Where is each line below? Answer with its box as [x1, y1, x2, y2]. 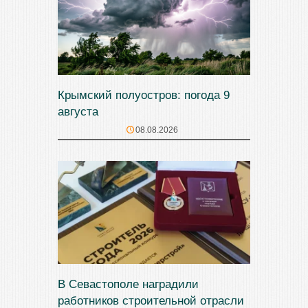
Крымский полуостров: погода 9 [58, 89, 230, 102]
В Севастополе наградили [58, 277, 199, 291]
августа [58, 105, 98, 119]
